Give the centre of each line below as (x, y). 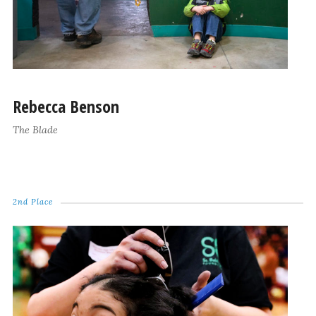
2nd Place (32, 202)
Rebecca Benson (66, 107)
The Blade (35, 130)
